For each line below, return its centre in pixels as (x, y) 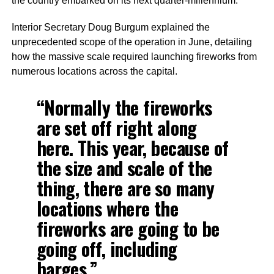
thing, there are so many (125, 188)
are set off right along (117, 127)
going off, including (107, 248)
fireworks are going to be (128, 228)
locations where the (107, 208)
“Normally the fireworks (124, 107)
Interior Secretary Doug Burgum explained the (110, 27)
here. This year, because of (132, 147)
